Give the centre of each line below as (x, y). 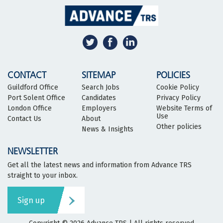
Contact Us (24, 119)
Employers (99, 109)
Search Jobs (101, 88)
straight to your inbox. (43, 176)
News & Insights (108, 129)
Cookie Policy (177, 88)
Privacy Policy (178, 98)
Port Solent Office (36, 98)
